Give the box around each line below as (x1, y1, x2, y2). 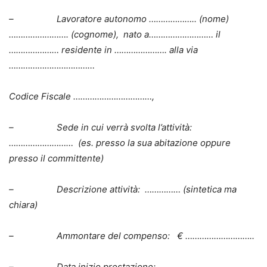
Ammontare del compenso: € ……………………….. (57, 229, 254, 241)
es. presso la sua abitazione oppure (81, 136, 231, 148)
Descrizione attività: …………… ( (57, 183, 186, 195)
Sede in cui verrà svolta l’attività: (57, 121, 194, 133)
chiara (9, 198, 35, 210)
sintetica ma (186, 183, 237, 195)
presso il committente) (9, 152, 104, 164)
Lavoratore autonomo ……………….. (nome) (57, 13, 229, 24)
